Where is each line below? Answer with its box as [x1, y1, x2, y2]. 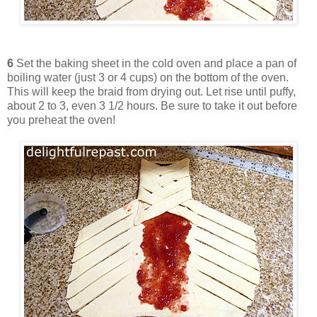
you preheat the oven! [7, 114, 115, 127]
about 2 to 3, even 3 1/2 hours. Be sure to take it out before [7, 100, 297, 113]
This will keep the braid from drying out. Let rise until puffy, [7, 86, 296, 98]
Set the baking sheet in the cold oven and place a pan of [13, 57, 296, 70]
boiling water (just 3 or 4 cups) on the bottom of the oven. [7, 71, 289, 84]
